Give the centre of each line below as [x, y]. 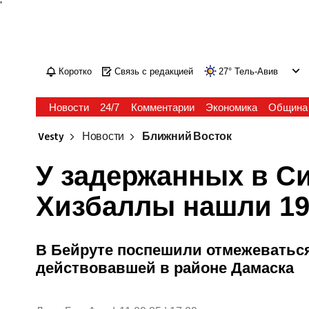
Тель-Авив [257, 71]
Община [288, 107]
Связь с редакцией [154, 71]
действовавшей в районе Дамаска [165, 268]
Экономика [231, 107]
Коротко [76, 71]
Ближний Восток [187, 137]
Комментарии [162, 107]
